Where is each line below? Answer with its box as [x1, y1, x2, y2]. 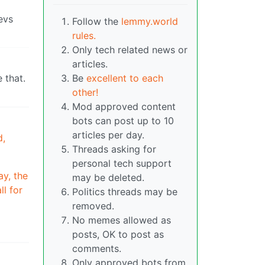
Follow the [72, 15, 121, 28]
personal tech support [72, 157, 172, 170]
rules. [72, 30, 96, 42]
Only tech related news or [72, 44, 188, 56]
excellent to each [86, 72, 163, 85]
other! [72, 86, 98, 99]
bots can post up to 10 [72, 115, 174, 127]
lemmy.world [121, 15, 178, 28]
